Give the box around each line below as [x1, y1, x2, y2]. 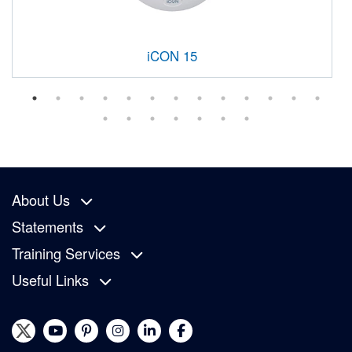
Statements [12, 215, 83, 236]
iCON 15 [147, 46, 197, 65]
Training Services [12, 242, 120, 263]
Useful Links [12, 269, 89, 290]
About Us [12, 189, 70, 210]
